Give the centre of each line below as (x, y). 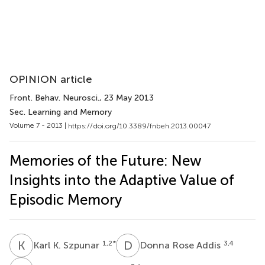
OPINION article (51, 79)
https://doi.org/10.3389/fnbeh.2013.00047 (139, 126)
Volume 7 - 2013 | (39, 125)
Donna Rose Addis (181, 245)
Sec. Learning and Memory (61, 112)
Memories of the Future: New (106, 160)
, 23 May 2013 (127, 98)
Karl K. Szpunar (67, 245)
